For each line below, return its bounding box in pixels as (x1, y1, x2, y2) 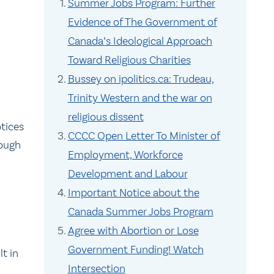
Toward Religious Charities (67, 53, 191, 67)
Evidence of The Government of (67, 15, 217, 29)
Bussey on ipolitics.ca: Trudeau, (67, 72, 214, 86)
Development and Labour (67, 167, 188, 180)
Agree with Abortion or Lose (67, 224, 199, 237)
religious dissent (67, 110, 144, 124)
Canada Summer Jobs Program (67, 205, 213, 218)
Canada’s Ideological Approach (67, 34, 212, 48)
